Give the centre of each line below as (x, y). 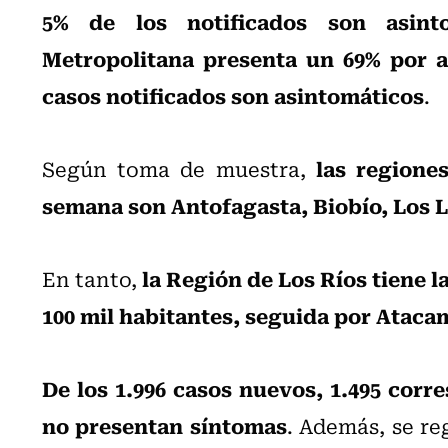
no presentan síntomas (164, 424)
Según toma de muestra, (179, 168)
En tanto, (92, 278)
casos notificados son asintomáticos (233, 94)
